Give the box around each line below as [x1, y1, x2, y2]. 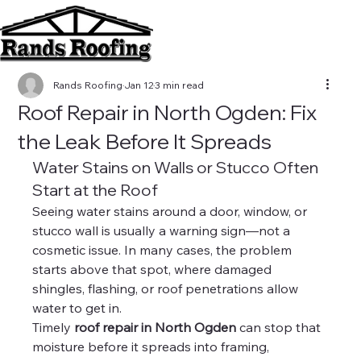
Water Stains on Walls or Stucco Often [32, 157, 322, 177]
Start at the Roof [32, 180, 159, 200]
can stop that [236, 319, 325, 335]
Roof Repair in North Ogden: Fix [18, 99, 317, 126]
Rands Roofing [53, 79, 123, 91]
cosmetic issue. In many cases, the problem [32, 242, 296, 258]
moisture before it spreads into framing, [32, 338, 273, 355]
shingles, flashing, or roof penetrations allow [32, 280, 302, 297]
